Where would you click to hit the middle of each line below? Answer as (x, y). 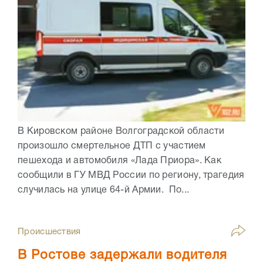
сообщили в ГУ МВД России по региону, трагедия (131, 176)
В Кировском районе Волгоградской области (121, 132)
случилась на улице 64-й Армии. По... (104, 190)
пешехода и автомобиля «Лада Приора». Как (119, 161)
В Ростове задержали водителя (122, 256)
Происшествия (49, 232)
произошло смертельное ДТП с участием (112, 146)
